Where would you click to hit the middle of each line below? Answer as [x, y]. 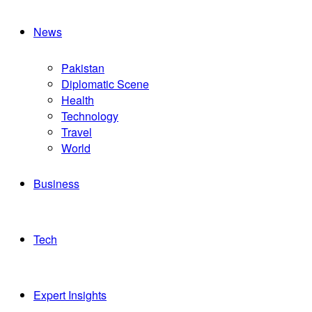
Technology [90, 116]
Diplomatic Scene [105, 84]
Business [56, 184]
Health [78, 100]
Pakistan [83, 68]
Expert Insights [70, 295]
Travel [77, 132]
